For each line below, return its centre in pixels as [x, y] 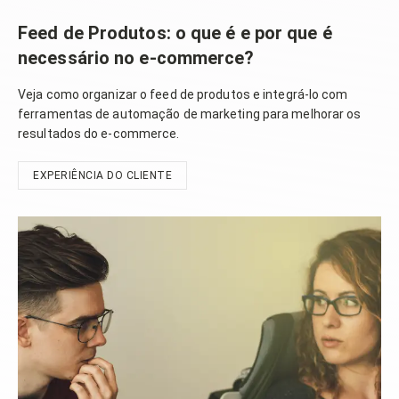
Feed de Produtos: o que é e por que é [175, 33]
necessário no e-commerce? [136, 57]
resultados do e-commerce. [99, 133]
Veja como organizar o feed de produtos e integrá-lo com [183, 94]
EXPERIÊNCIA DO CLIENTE [102, 175]
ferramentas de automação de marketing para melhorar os [190, 114]
